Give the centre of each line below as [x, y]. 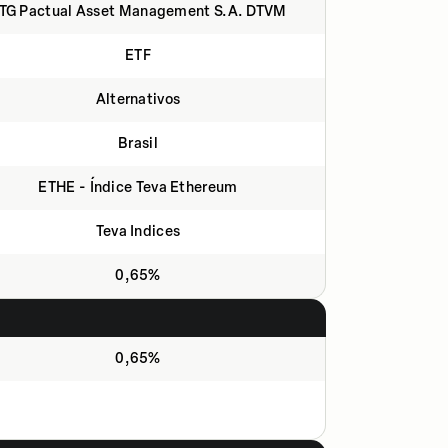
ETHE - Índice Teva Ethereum [138, 187]
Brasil [138, 143]
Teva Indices [138, 231]
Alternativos [138, 99]
